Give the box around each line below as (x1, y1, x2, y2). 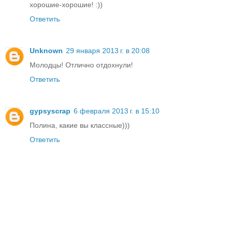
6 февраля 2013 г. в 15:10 (74, 107, 159, 116)
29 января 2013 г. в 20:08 (66, 47, 150, 55)
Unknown (30, 47, 63, 55)
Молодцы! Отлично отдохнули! (30, 61, 133, 70)
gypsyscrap (30, 107, 71, 116)
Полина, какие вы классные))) (30, 121, 130, 130)
